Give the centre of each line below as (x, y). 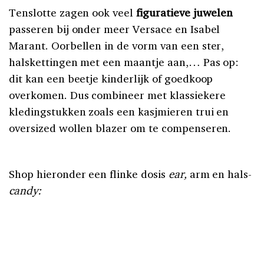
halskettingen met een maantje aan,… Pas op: (124, 62)
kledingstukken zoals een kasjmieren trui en (119, 112)
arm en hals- (221, 174)
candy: (25, 191)
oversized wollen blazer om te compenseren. (120, 128)
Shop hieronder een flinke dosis (89, 174)
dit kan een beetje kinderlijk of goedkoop (111, 79)
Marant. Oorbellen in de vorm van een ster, (117, 46)
